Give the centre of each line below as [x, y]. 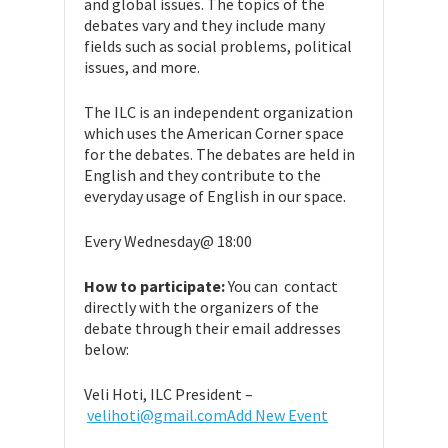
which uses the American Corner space [214, 133]
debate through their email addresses [212, 328]
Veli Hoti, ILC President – [168, 394]
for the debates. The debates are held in [219, 154]
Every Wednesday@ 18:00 [168, 241]
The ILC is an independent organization [218, 112]
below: [106, 349]
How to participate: [156, 286]
